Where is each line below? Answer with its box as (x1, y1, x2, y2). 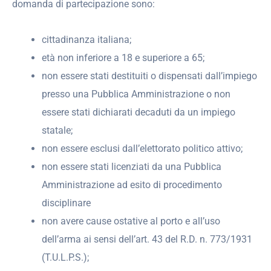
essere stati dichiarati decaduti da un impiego (42, 106, 236, 118)
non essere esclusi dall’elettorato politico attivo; (42, 142, 243, 154)
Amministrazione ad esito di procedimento (42, 178, 223, 191)
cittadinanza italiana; (42, 33, 132, 45)
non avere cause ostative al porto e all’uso (42, 215, 221, 227)
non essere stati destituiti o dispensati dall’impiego (42, 70, 258, 82)
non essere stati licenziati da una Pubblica (42, 160, 222, 172)
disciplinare (42, 197, 91, 209)
